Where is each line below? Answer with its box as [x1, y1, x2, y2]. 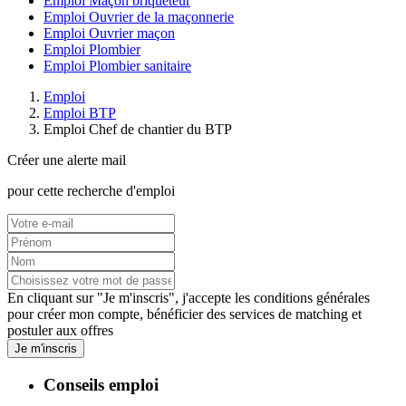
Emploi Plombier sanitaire [43, 58, 191, 74]
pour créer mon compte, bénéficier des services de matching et [7, 306, 362, 323]
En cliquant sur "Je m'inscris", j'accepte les [7, 290, 254, 306]
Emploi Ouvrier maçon [43, 25, 175, 42]
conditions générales [254, 290, 370, 306]
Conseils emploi [43, 374, 159, 394]
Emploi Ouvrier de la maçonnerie [43, 9, 234, 25]
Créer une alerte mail [7, 152, 126, 169]
